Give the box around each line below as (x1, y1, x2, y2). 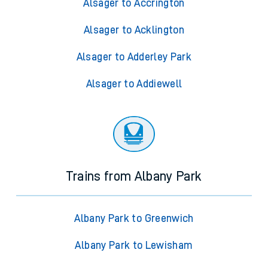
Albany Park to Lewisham (75, 240, 193, 251)
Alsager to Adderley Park (76, 51, 192, 63)
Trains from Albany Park (66, 170, 202, 184)
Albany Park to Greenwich (74, 213, 194, 224)
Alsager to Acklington (83, 25, 185, 36)
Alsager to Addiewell (86, 78, 182, 90)
